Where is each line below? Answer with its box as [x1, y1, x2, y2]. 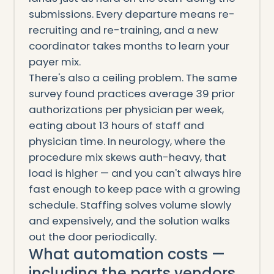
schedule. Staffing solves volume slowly [28, 198, 231, 213]
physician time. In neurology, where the [28, 134, 226, 149]
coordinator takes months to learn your [28, 39, 229, 54]
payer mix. [28, 54, 81, 70]
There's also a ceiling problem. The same [28, 70, 237, 86]
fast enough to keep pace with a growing [28, 182, 240, 197]
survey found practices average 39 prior [28, 86, 235, 102]
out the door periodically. [28, 229, 157, 245]
